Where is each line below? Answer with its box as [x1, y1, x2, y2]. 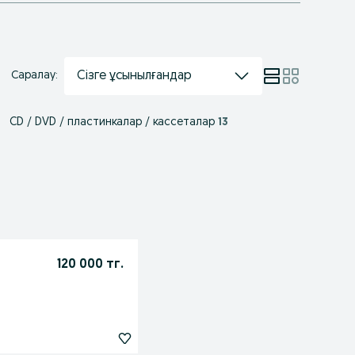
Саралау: [10, 70, 58, 82]
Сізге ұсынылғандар [76, 69, 192, 82]
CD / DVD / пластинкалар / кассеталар [10, 116, 215, 128]
